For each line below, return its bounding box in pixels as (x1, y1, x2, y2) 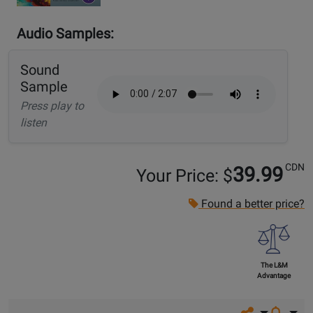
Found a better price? (198, 197, 305, 211)
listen (20, 116, 47, 130)
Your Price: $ (136, 166, 233, 187)
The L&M (260, 261, 288, 270)
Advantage (257, 272, 291, 280)
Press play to (20, 99, 84, 113)
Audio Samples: (17, 25, 114, 43)
